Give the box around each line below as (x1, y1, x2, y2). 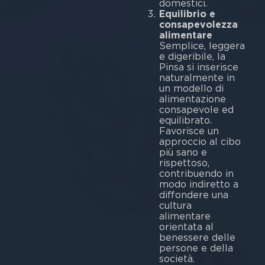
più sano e (159, 147, 207, 159)
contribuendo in (159, 168, 234, 180)
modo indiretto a (159, 179, 238, 190)
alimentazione (159, 93, 226, 105)
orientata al (159, 221, 214, 233)
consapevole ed (159, 104, 234, 116)
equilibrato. (159, 115, 212, 127)
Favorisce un (159, 125, 219, 137)
